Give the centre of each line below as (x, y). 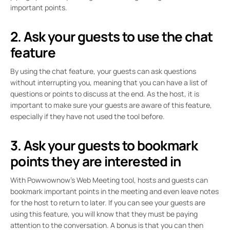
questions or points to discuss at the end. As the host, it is (105, 94)
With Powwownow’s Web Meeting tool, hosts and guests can (109, 180)
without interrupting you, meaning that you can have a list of (109, 82)
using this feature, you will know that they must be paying (104, 214)
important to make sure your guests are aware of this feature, (111, 105)
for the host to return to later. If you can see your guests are (108, 203)
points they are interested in (96, 161)
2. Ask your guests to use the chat (112, 36)
